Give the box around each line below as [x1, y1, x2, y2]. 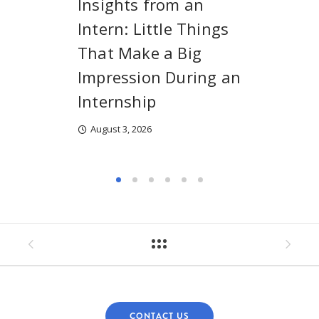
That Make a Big [78, 42, 202, 64]
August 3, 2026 [90, 122, 152, 136]
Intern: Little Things [78, 18, 229, 40]
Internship [78, 90, 156, 113]
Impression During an [78, 66, 241, 88]
